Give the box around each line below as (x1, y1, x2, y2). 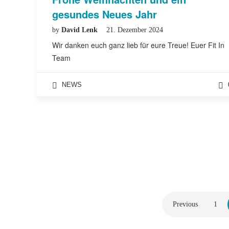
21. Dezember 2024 (106, 26, 163, 34)
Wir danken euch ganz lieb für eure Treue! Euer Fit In (52, 40, 224, 50)
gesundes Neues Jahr (52, 7, 157, 21)
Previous (173, 200, 198, 208)
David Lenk (61, 26, 100, 34)
